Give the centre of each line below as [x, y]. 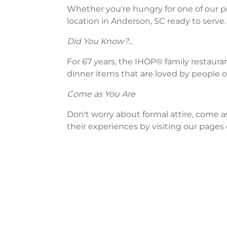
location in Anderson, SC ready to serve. [146, 21]
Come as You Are [101, 94]
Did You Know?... [100, 42]
